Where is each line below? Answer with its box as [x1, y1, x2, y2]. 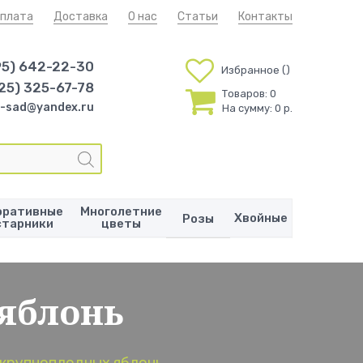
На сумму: [221, 101, 272, 114]
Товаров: [221, 87, 267, 100]
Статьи [177, 10, 218, 23]
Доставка [53, 10, 108, 23]
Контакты [238, 10, 293, 23]
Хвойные [234, 210, 288, 225]
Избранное [220, 64, 280, 76]
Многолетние [80, 204, 162, 219]
